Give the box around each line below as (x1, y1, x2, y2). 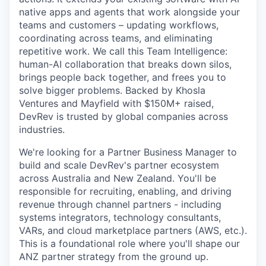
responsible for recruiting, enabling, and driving (19, 185, 232, 197)
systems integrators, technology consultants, (19, 211, 221, 223)
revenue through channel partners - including (19, 198, 221, 210)
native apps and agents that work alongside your (19, 6, 240, 18)
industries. (19, 123, 65, 135)
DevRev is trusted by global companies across (19, 110, 228, 122)
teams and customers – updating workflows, (19, 19, 218, 31)
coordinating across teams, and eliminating (19, 32, 213, 44)
